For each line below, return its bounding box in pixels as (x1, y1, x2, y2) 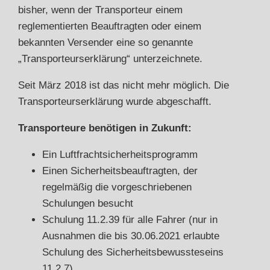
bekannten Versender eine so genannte (18, 36, 193, 48)
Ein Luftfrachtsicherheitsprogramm (42, 148, 198, 160)
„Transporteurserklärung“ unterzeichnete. (18, 52, 202, 64)
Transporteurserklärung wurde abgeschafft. (18, 95, 212, 107)
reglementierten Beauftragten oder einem (18, 20, 201, 32)
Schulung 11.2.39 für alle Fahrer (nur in (42, 213, 218, 225)
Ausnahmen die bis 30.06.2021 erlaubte (42, 230, 219, 242)
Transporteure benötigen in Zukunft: (18, 122, 192, 134)
